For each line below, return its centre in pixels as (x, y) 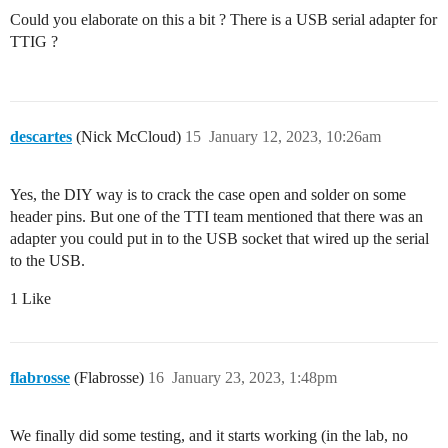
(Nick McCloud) (126, 137)
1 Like (30, 299)
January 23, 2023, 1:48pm (254, 378)
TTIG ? (34, 42)
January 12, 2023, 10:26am (295, 137)
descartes (41, 137)
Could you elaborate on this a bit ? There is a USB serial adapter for (223, 20)
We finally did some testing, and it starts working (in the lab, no (209, 436)
